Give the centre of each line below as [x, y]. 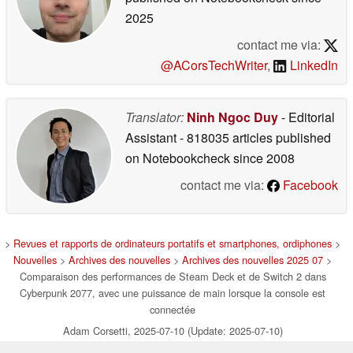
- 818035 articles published [255, 137]
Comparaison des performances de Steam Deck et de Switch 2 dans [173, 276]
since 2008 [262, 158]
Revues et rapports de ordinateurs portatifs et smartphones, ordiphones [173, 243]
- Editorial [307, 117]
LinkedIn [312, 65]
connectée [173, 309]
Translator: [154, 117]
